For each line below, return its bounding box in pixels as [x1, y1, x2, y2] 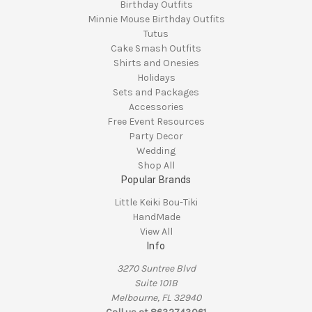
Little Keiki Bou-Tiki [114, 196, 198, 208]
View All [139, 225, 173, 237]
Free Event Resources [107, 115, 205, 127]
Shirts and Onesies [113, 56, 199, 69]
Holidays [136, 71, 175, 84]
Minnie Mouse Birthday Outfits [87, 13, 225, 25]
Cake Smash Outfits [111, 42, 201, 54]
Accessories [128, 100, 184, 113]
